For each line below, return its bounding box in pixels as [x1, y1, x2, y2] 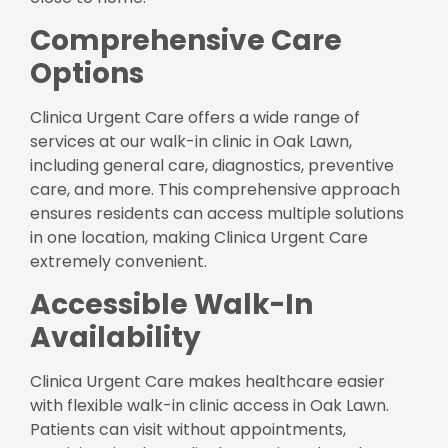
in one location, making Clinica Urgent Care [30, 226, 368, 250]
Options [30, 54, 144, 94]
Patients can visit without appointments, [30, 418, 346, 442]
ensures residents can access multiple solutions [30, 202, 404, 226]
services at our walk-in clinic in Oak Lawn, [30, 130, 352, 154]
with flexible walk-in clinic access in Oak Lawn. [30, 394, 389, 418]
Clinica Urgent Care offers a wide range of [30, 106, 360, 130]
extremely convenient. [30, 250, 207, 274]
